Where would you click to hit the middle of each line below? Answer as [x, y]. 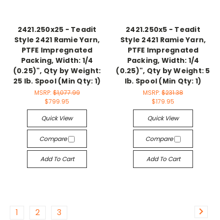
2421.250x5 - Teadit [163, 30]
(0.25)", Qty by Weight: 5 [163, 71]
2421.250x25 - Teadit [57, 30]
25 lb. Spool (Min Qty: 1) [57, 81]
